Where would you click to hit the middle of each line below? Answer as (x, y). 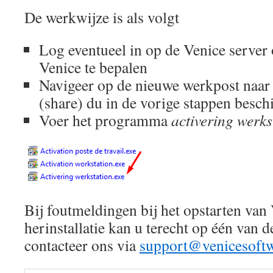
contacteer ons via (82, 245)
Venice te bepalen (93, 67)
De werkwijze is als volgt (102, 17)
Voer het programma (105, 120)
